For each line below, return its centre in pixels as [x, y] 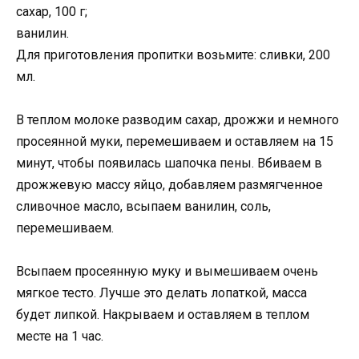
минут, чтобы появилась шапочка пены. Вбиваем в [169, 163]
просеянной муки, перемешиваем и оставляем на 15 [175, 141]
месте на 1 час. [60, 336]
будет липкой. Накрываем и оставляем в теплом [163, 314]
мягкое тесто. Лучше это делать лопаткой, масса [161, 292]
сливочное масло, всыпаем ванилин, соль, [143, 206]
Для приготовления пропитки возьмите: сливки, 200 [173, 54]
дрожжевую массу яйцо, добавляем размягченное [169, 184]
